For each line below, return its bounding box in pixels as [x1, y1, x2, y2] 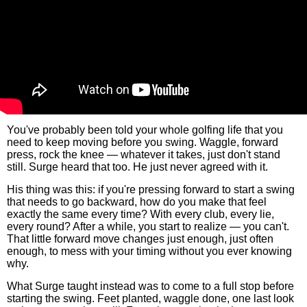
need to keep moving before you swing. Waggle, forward [7, 136, 278, 148]
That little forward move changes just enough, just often [7, 233, 273, 245]
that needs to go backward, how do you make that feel [7, 196, 267, 208]
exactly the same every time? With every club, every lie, [7, 208, 274, 220]
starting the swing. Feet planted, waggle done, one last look [7, 293, 294, 304]
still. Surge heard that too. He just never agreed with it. [7, 161, 268, 173]
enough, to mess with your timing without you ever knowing [7, 245, 292, 257]
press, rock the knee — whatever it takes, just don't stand [7, 149, 280, 160]
